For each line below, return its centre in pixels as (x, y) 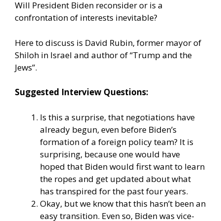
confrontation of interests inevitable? (86, 18)
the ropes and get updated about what (115, 179)
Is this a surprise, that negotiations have (117, 117)
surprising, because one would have (110, 154)
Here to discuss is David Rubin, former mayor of (108, 42)
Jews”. (27, 67)
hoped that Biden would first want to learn (122, 166)
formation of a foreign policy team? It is (117, 142)
